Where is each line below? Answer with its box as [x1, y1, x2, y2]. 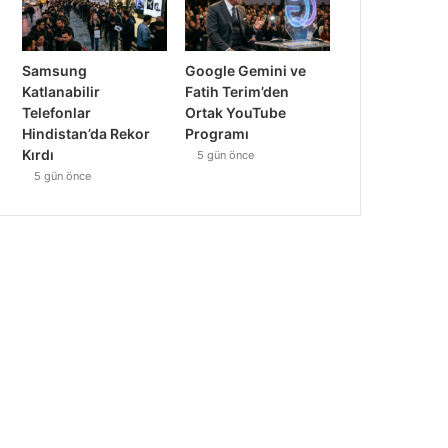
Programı [185, 124, 250, 142]
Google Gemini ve [185, 61, 307, 79]
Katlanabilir [22, 82, 101, 100]
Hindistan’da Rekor [22, 124, 151, 142]
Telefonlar [22, 103, 92, 121]
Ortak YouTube [185, 103, 287, 121]
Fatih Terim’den [185, 82, 290, 100]
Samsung [22, 61, 88, 79]
